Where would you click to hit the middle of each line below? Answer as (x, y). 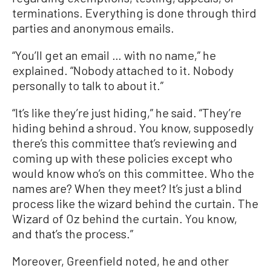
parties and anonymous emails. (93, 28)
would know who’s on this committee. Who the (133, 173)
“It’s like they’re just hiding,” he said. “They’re (127, 113)
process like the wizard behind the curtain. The (135, 204)
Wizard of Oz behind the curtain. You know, (125, 219)
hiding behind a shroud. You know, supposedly (133, 128)
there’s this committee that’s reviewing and (125, 143)
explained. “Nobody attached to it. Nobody (123, 70)
